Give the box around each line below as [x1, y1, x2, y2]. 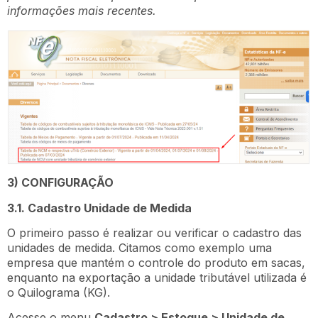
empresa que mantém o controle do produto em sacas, [7, 256, 305, 270]
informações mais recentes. [7, 4, 156, 18]
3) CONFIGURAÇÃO [7, 175, 114, 190]
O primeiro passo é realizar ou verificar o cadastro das [7, 226, 302, 240]
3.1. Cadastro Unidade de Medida [7, 200, 192, 215]
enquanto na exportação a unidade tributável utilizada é [7, 270, 307, 285]
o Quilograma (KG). [7, 285, 110, 300]
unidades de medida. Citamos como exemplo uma [7, 241, 272, 255]
